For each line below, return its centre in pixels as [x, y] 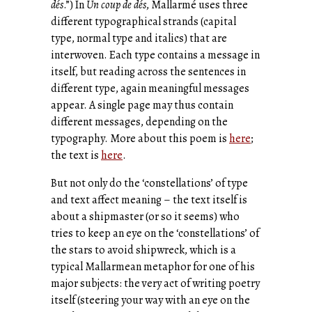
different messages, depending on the [139, 122]
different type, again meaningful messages [150, 88]
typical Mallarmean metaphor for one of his [153, 266]
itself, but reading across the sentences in [148, 71]
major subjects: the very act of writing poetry [155, 283]
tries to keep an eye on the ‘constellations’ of [155, 233]
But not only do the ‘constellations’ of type [149, 183]
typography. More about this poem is [140, 138]
